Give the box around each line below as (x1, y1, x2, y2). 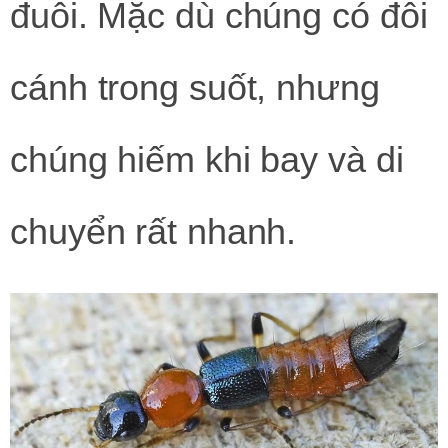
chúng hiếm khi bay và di (10, 139, 404, 181)
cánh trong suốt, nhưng (10, 67, 380, 109)
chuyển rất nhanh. (10, 211, 297, 253)
